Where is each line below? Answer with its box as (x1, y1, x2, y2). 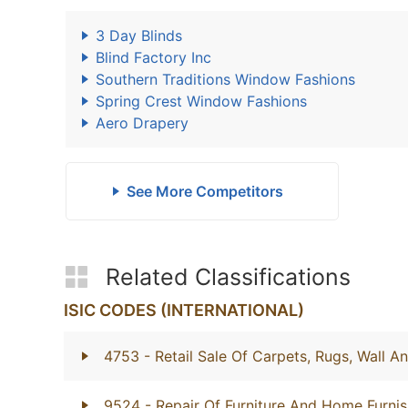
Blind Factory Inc (96, 48, 211, 66)
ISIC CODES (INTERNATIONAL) (64, 301, 304, 320)
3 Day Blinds (96, 26, 182, 45)
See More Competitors (126, 182, 283, 200)
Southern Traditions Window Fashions (96, 70, 355, 88)
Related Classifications (106, 263, 351, 291)
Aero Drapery (96, 114, 189, 132)
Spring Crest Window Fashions (96, 92, 307, 110)
